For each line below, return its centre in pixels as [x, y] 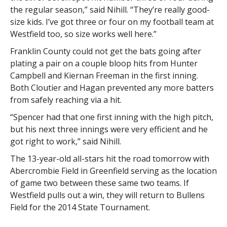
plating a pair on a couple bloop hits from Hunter [104, 63]
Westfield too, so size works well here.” [83, 34]
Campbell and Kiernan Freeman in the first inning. [104, 75]
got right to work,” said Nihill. [65, 141]
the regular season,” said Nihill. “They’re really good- [110, 9]
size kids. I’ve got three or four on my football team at [112, 22]
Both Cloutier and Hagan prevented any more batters [112, 87]
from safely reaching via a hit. [66, 100]
